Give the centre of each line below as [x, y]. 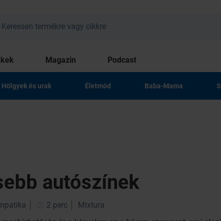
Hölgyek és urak [26, 86]
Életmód [98, 86]
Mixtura [91, 205]
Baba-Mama [164, 86]
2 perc [56, 205]
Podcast [122, 60]
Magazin [61, 60]
